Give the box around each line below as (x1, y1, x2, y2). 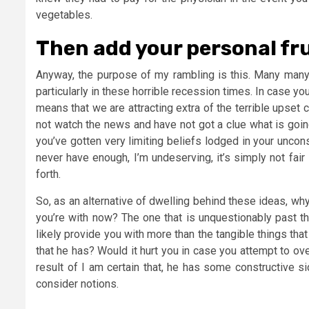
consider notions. (36, 277, 119, 291)
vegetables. (36, 8, 92, 22)
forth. (36, 168, 61, 181)
